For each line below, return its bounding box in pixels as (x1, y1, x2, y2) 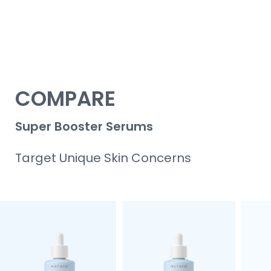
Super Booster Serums (15, 117, 154, 135)
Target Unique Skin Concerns (15, 149, 192, 166)
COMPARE (15, 83, 116, 113)
